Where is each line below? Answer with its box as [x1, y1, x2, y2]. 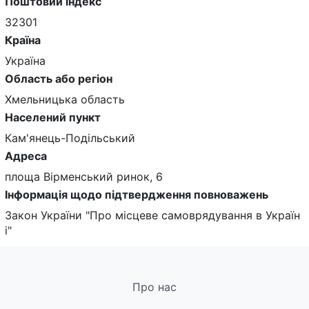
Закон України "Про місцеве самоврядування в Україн [5, 208, 300, 223]
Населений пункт [5, 110, 101, 125]
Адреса [5, 149, 47, 163]
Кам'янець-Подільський [5, 131, 135, 146]
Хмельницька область [5, 92, 125, 107]
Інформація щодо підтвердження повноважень [5, 188, 268, 202]
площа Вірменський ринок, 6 [5, 170, 163, 184]
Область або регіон [5, 72, 112, 86]
